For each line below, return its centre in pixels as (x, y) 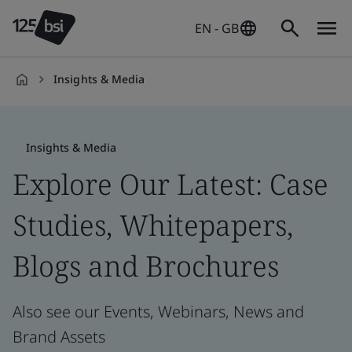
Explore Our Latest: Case (170, 184)
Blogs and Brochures (146, 266)
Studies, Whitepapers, (153, 225)
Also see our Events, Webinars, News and (158, 312)
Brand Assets (59, 337)
